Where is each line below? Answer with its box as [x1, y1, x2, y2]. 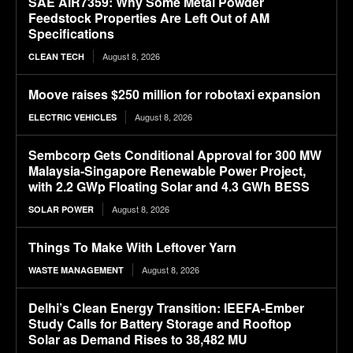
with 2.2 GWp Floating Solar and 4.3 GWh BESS [28, 177, 310, 196]
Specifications [28, 24, 114, 43]
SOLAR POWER [28, 203, 94, 216]
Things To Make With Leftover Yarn [28, 238, 236, 257]
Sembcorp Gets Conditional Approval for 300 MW [28, 146, 321, 165]
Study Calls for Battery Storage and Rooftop [28, 314, 292, 333]
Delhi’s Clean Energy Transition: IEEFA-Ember [28, 299, 304, 318]
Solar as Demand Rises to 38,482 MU [28, 330, 247, 349]
